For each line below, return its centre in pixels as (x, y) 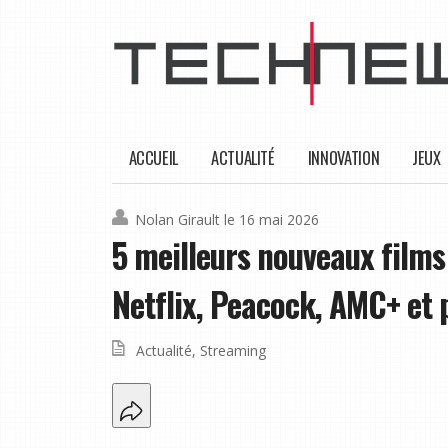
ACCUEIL (153, 158)
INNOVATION (343, 158)
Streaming (233, 351)
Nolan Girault (177, 220)
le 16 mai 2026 (271, 220)
